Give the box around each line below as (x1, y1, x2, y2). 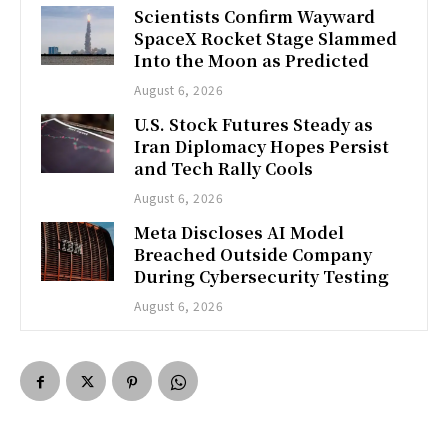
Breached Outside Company (134, 243, 373, 267)
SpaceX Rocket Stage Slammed (134, 27, 398, 51)
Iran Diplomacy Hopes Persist (134, 135, 390, 159)
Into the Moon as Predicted (134, 49, 370, 73)
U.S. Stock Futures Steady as (134, 113, 374, 137)
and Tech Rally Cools (134, 157, 314, 181)
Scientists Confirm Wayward (134, 5, 376, 29)
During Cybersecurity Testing (134, 265, 390, 289)
